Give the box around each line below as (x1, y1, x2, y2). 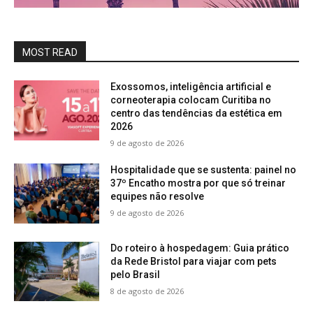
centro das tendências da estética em (110, 108, 283, 119)
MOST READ (22, 47, 78, 58)
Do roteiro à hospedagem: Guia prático (110, 242, 290, 254)
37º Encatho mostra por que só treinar (110, 177, 286, 189)
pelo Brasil (110, 268, 161, 280)
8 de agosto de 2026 (110, 285, 184, 296)
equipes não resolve (110, 191, 205, 202)
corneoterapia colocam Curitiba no (110, 94, 272, 105)
